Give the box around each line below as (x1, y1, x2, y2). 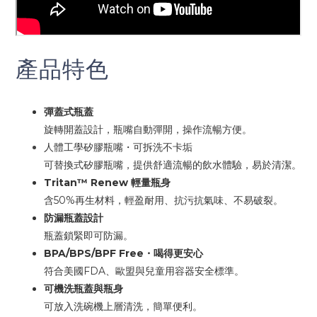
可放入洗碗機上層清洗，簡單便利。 (44, 300, 202, 313)
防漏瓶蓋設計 (44, 212, 103, 225)
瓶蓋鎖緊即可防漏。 (44, 229, 133, 243)
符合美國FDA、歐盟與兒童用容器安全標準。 (44, 265, 244, 278)
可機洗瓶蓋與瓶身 (44, 282, 123, 296)
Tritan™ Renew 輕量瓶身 (44, 176, 171, 190)
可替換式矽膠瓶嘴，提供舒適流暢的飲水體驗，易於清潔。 (44, 158, 301, 172)
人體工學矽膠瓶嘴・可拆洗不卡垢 (44, 141, 192, 154)
